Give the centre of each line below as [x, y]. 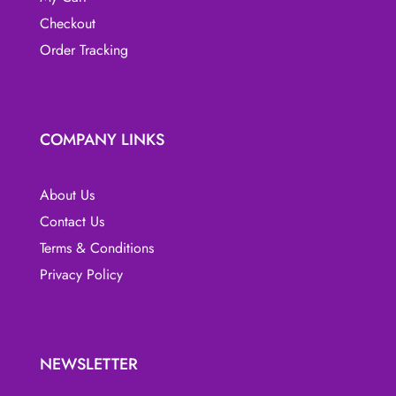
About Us [67, 194]
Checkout [67, 23]
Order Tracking [84, 49]
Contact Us [72, 221]
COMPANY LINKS [102, 139]
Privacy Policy [81, 274]
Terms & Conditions [96, 247]
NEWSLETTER [88, 365]
